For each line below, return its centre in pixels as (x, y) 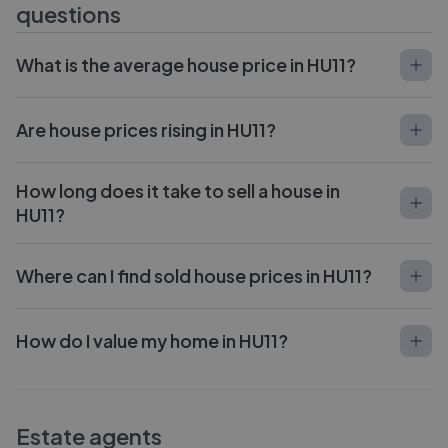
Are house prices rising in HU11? (146, 129)
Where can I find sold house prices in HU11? (194, 275)
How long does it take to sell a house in (178, 190)
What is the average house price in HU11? (186, 64)
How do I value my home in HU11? (152, 340)
